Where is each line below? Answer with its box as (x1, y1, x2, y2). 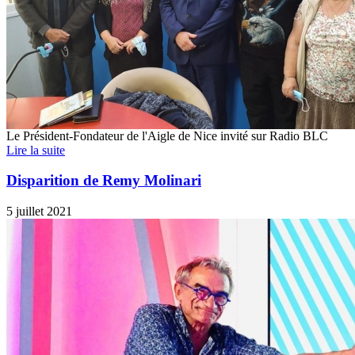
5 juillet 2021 (6, 204, 72, 218)
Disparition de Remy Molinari (6, 172, 201, 189)
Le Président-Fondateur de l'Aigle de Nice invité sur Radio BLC (6, 128, 328, 143)
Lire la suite (6, 143, 65, 157)
